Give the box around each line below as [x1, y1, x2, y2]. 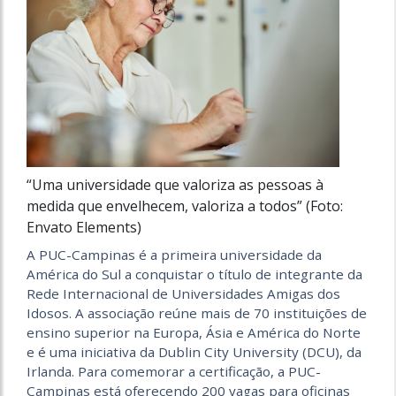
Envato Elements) [27, 217, 141, 237]
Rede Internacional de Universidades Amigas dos [27, 284, 340, 302]
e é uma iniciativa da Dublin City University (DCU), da [27, 342, 362, 361]
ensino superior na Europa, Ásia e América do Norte [27, 323, 361, 341]
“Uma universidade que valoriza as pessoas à [27, 174, 324, 194]
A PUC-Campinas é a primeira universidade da [27, 245, 322, 263]
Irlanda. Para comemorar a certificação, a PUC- [27, 362, 321, 380]
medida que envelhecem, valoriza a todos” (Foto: [27, 195, 343, 216]
